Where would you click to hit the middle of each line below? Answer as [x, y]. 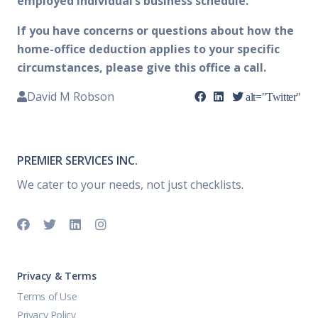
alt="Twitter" [272, 97]
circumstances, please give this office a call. [142, 67]
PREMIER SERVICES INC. [77, 160]
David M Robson [71, 97]
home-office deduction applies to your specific [148, 49]
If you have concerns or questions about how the [155, 31]
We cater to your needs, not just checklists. [130, 185]
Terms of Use [47, 296]
